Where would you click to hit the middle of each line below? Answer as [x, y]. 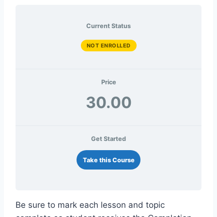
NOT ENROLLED [108, 46]
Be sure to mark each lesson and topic [90, 205]
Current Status [108, 26]
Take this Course [108, 160]
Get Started [108, 139]
